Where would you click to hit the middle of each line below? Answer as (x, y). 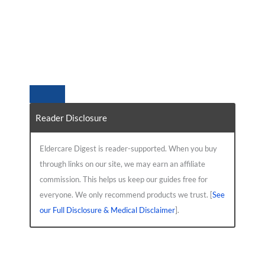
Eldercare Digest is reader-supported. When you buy (128, 148)
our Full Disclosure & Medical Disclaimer (107, 210)
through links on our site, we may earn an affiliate (122, 164)
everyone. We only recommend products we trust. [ (126, 194)
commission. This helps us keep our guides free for (123, 179)
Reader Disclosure (71, 117)
